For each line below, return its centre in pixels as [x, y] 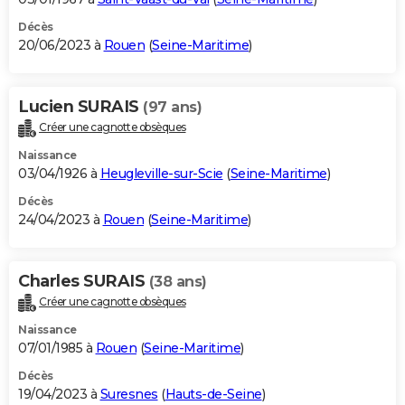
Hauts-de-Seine [213, 394]
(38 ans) [178, 281]
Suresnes [129, 394]
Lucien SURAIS [80, 106]
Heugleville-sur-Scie [161, 173]
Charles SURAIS [84, 281]
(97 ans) [172, 107]
